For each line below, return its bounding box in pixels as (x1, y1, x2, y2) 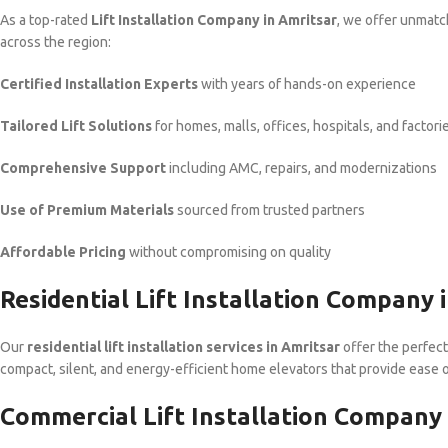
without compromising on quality (126, 244, 331, 260)
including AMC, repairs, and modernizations (166, 160, 437, 176)
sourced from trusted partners (174, 202, 365, 218)
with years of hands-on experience (198, 76, 416, 92)
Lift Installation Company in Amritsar (91, 12, 337, 28)
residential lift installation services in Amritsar (27, 339, 340, 355)
